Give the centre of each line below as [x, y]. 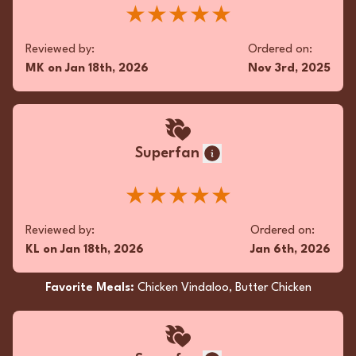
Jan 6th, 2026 [290, 250]
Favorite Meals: [91, 288]
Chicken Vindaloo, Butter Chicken [224, 288]
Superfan [167, 153]
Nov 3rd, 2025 [289, 69]
